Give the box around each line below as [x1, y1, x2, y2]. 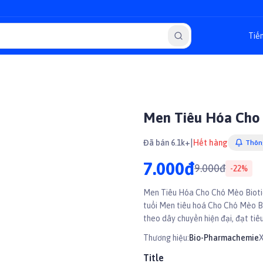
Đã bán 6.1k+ [143, 138, 190, 147]
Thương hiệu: [143, 233, 189, 242]
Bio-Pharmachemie [189, 233, 259, 242]
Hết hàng [193, 138, 228, 147]
